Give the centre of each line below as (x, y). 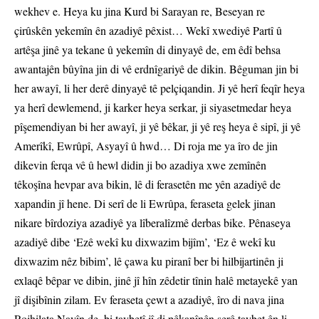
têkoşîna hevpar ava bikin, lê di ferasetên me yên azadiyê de (147, 184)
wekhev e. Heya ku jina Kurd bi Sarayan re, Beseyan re (140, 11)
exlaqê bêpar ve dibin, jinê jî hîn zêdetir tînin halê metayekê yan (156, 281)
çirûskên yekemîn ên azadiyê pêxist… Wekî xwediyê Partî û (148, 31)
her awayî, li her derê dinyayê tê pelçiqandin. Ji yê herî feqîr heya (159, 88)
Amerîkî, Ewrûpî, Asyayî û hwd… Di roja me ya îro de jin (146, 146)
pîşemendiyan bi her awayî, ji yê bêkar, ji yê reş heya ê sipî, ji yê (157, 127)
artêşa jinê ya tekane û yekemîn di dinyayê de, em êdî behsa (147, 50)
